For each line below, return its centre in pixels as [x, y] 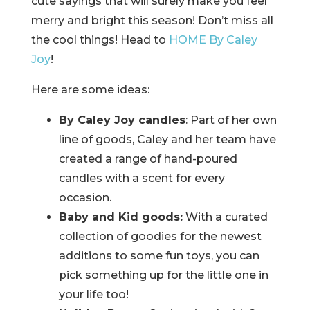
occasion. [86, 198]
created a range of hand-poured [148, 159]
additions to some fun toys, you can [159, 256]
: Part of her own [231, 120]
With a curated [225, 217]
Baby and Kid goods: [120, 217]
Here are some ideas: [90, 90]
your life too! [95, 294]
